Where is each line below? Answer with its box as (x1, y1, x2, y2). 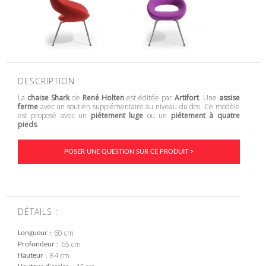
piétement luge (90, 110, 144, 121)
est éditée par (123, 92, 175, 103)
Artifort (174, 92, 199, 103)
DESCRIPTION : (18, 75, 80, 87)
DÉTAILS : (18, 206, 58, 218)
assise (218, 92, 240, 103)
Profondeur (18, 240, 55, 249)
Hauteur (18, 252, 43, 260)
